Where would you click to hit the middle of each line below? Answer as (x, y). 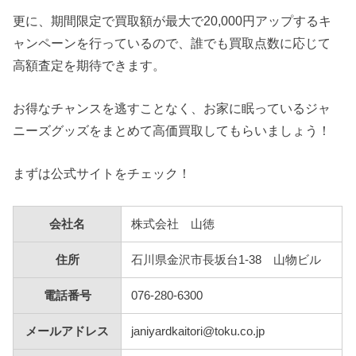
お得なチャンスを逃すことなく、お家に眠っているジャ (172, 108)
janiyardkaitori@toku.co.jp (198, 331)
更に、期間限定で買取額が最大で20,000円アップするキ (172, 20)
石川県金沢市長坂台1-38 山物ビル (226, 259)
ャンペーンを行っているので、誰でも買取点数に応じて (172, 43)
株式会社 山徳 (173, 224)
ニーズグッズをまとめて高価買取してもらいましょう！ (172, 130)
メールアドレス (68, 331)
